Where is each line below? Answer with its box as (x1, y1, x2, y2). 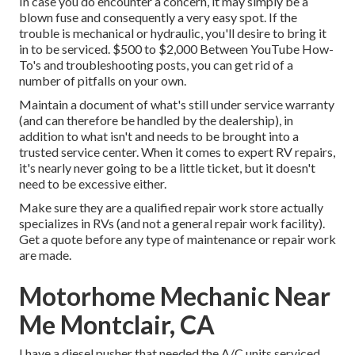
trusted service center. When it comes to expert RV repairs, (19, 144, 335, 160)
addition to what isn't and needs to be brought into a (19, 128, 299, 144)
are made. (19, 247, 71, 263)
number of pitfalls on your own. (19, 73, 186, 89)
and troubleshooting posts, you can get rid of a (41, 57, 293, 73)
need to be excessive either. (19, 176, 166, 192)
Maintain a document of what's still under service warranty (19, 97, 334, 113)
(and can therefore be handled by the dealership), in (19, 113, 293, 128)
